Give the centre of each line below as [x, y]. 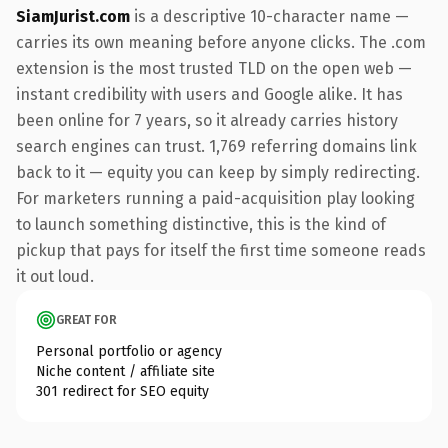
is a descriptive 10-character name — [269, 16]
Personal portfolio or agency [129, 351]
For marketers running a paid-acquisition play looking [215, 198]
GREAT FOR [86, 319]
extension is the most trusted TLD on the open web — [214, 68]
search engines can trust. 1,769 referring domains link [216, 146]
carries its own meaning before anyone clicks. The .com [221, 42]
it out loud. [55, 276]
